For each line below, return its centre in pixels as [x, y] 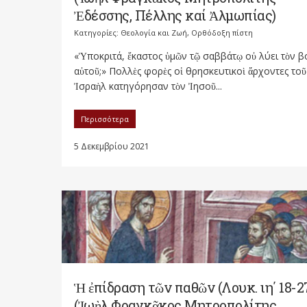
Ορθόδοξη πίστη [222, 33]
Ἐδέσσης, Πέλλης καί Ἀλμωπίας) [175, 15]
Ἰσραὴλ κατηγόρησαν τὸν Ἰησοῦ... [148, 86]
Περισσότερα [105, 119]
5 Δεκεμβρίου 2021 [112, 147]
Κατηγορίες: [97, 33]
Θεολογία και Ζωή [154, 33]
